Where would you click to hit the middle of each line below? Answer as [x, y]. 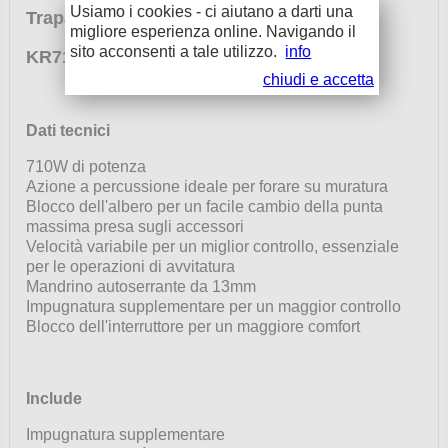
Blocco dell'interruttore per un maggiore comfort [192, 326]
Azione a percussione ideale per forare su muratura [206, 186]
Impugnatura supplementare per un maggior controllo [213, 306]
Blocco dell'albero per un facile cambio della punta [204, 206]
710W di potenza [85, 166]
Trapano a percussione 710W [149, 17]
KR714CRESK [85, 56]
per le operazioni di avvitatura [130, 266]
